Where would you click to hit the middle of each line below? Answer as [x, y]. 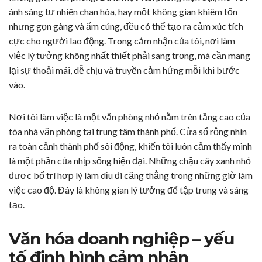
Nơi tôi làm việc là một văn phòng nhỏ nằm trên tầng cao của [130, 117]
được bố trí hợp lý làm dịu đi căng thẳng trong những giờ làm [131, 175]
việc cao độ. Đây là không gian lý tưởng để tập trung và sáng [129, 190]
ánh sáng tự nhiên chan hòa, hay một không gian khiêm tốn [123, 12]
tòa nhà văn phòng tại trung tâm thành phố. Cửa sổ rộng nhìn [128, 132]
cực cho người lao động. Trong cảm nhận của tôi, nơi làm [122, 41]
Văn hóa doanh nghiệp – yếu [121, 239]
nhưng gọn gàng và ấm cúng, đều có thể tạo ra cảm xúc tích [126, 26]
